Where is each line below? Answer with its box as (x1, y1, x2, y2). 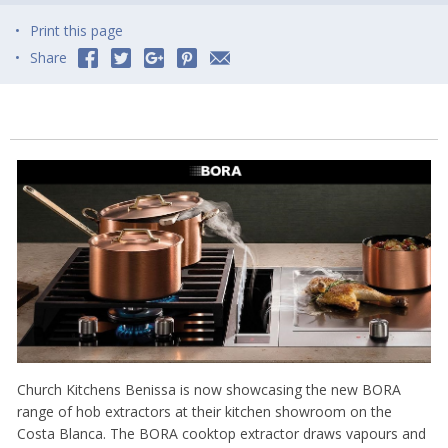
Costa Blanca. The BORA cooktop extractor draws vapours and (17, 424, 426, 444)
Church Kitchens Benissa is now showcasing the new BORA (17, 380, 401, 400)
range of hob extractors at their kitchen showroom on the (17, 402, 392, 422)
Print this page (30, 21, 123, 41)
